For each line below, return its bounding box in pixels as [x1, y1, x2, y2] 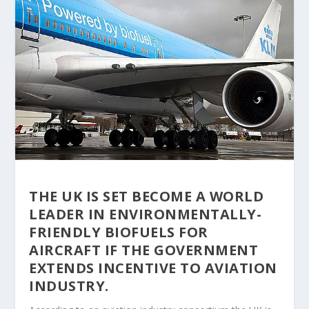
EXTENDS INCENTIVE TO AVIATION [29, 258, 277, 277]
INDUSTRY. [29, 276, 109, 295]
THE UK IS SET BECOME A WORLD [29, 186, 264, 206]
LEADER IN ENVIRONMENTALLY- [29, 204, 262, 223]
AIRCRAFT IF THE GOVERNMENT [29, 240, 259, 259]
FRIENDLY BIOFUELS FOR [29, 222, 208, 241]
